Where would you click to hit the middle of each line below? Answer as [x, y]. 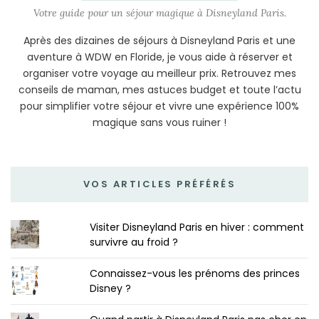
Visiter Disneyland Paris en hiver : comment [197, 228]
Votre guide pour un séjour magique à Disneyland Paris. [159, 13]
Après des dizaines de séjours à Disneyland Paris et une [159, 41]
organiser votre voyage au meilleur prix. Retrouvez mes [159, 74]
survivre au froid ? [134, 242]
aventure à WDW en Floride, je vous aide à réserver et [159, 57]
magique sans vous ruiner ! [159, 123]
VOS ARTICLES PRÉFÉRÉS [159, 184]
